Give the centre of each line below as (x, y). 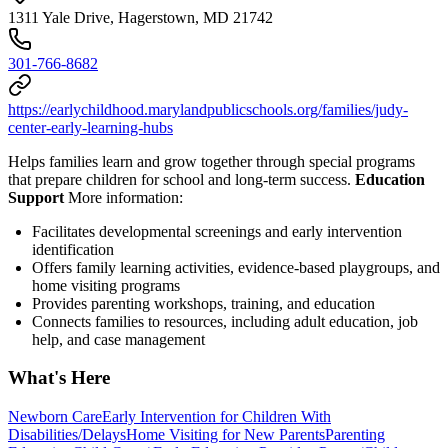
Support (36, 197)
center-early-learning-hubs (90, 127)
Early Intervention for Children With (216, 417)
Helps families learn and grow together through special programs (211, 161)
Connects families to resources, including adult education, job (225, 321)
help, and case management (118, 339)
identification (73, 249)
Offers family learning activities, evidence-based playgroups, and (236, 267)
